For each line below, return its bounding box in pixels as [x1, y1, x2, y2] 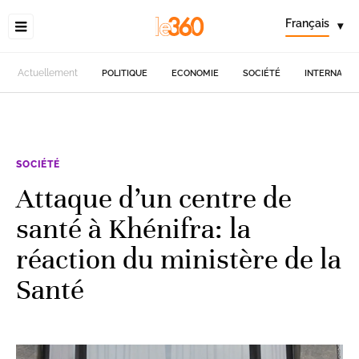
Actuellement [18, 67, 79, 79]
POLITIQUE [102, 67, 148, 79]
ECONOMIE [171, 67, 220, 79]
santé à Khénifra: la [16, 211, 251, 246]
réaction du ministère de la [16, 241, 341, 276]
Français [285, 17, 329, 30]
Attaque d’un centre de [16, 180, 292, 216]
